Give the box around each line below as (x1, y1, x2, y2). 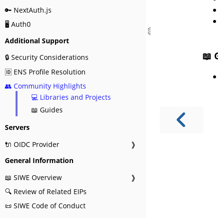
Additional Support (5, 36, 69, 45)
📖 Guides (31, 105, 63, 115)
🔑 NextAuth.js (5, 5, 52, 15)
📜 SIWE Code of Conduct (5, 201, 86, 211)
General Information (5, 156, 73, 165)
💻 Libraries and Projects (31, 92, 111, 102)
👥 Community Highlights (5, 81, 86, 91)
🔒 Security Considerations (5, 53, 89, 62)
